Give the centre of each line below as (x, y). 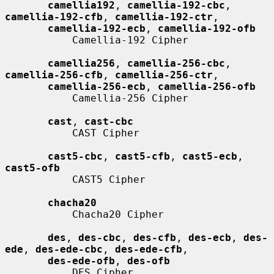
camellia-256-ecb (97, 86)
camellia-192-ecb (97, 28)
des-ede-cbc (69, 249)
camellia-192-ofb (207, 28)
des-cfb (155, 237)
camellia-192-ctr (164, 17)
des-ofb (149, 261)
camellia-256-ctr (164, 75)
